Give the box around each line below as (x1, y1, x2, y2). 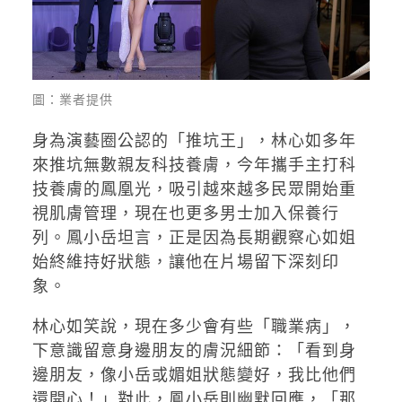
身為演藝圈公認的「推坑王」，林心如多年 (31, 130, 356, 150)
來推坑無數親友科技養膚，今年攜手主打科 (31, 154, 356, 174)
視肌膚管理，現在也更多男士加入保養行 (31, 203, 339, 223)
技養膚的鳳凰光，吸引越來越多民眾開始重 (31, 179, 356, 198)
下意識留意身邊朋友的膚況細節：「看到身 (31, 340, 356, 360)
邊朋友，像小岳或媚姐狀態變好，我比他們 (31, 364, 356, 384)
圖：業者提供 (31, 92, 113, 107)
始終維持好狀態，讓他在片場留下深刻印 (31, 251, 339, 271)
